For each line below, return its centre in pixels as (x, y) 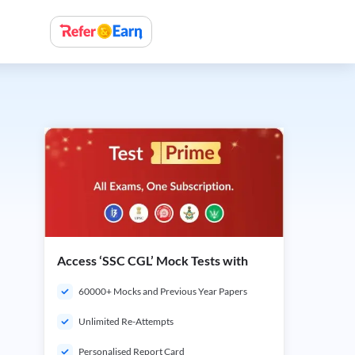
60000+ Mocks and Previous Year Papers (163, 291)
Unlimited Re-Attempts (126, 321)
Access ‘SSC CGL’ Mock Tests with (153, 260)
